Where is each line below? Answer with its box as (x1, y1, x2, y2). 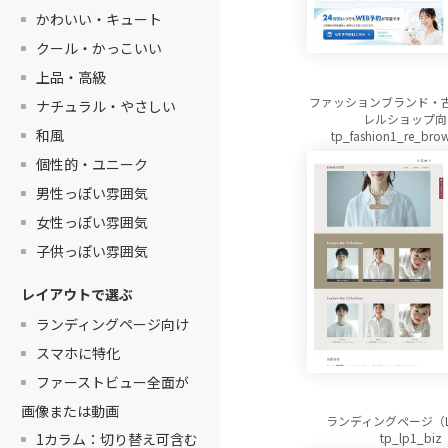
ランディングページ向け (35, 314, 189, 335)
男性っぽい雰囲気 (35, 182, 148, 203)
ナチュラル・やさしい (35, 95, 176, 116)
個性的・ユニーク (35, 153, 148, 174)
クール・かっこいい (35, 37, 162, 58)
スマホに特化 (35, 343, 120, 364)
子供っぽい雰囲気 (35, 240, 148, 261)
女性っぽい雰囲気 (35, 211, 148, 232)
